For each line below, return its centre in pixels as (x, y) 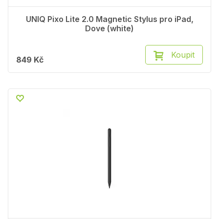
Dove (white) (109, 29)
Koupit (183, 55)
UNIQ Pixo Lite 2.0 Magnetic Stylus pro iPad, (109, 19)
